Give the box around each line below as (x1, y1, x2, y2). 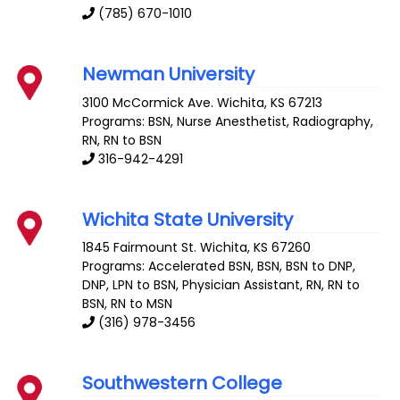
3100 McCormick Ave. (82, 93, 214, 112)
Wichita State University (82, 206, 294, 232)
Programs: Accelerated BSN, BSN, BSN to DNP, (82, 257, 356, 276)
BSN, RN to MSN (82, 295, 173, 313)
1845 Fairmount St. (82, 238, 197, 257)
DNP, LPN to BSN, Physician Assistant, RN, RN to (82, 276, 361, 295)
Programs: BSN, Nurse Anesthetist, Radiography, (82, 112, 374, 130)
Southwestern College (82, 371, 283, 396)
